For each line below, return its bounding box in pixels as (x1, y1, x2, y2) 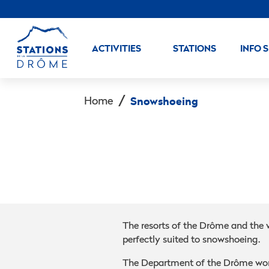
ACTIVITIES (92, 41, 141, 55)
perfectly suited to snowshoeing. (122, 232, 260, 246)
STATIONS (173, 41, 216, 55)
